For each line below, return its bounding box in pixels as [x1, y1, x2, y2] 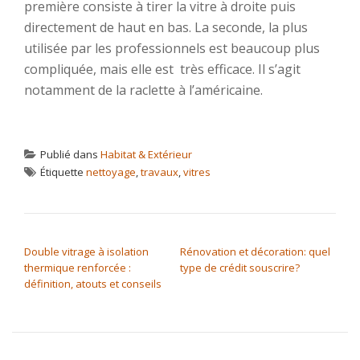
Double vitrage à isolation [24, 244, 149, 259]
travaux [141, 165, 178, 179]
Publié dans [40, 147, 100, 162]
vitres [183, 165, 211, 179]
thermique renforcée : [24, 260, 131, 275]
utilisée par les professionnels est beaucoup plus [24, 39, 320, 57]
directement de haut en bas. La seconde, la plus [24, 18, 308, 36]
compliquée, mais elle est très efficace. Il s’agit [24, 60, 301, 78]
